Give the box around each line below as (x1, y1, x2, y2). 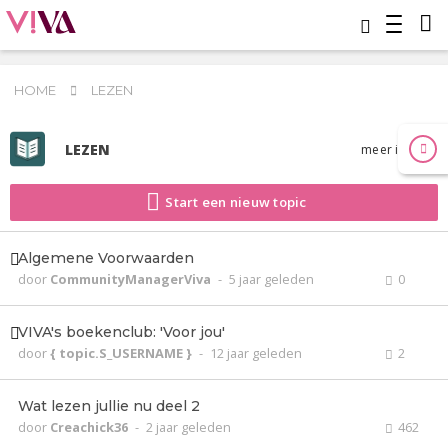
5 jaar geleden (229, 270, 314, 288)
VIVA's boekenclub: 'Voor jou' (18, 323, 225, 341)
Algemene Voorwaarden (18, 249, 194, 267)
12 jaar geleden (210, 344, 302, 362)
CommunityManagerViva (50, 270, 214, 288)
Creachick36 (50, 418, 131, 436)
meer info (361, 140, 422, 158)
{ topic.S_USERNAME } (50, 344, 195, 362)
